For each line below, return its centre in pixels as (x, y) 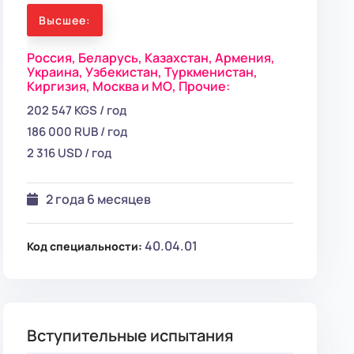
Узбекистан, (125, 72)
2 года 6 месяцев (99, 199)
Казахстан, (180, 58)
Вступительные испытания (130, 335)
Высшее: (65, 20)
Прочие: (205, 86)
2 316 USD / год (70, 153)
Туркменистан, (211, 72)
